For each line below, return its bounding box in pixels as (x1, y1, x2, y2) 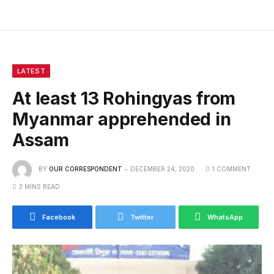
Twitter (130, 212, 154, 221)
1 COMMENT (212, 165, 251, 173)
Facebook (42, 212, 75, 221)
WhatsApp (207, 212, 243, 221)
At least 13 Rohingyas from (12, 87, 236, 109)
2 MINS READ (19, 182, 60, 190)
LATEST (17, 66, 45, 75)
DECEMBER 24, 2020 (130, 165, 194, 173)
